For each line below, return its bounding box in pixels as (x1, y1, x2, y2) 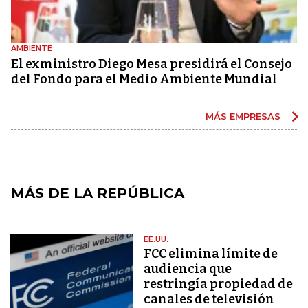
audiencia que (144, 261, 232, 276)
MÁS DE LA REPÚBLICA (11, 184, 184, 201)
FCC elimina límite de (144, 245, 278, 261)
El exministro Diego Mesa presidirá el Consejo (11, 56, 292, 71)
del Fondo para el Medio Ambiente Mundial (11, 71, 277, 87)
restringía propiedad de (144, 276, 294, 291)
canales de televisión (144, 291, 275, 307)
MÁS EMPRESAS (206, 110, 283, 122)
